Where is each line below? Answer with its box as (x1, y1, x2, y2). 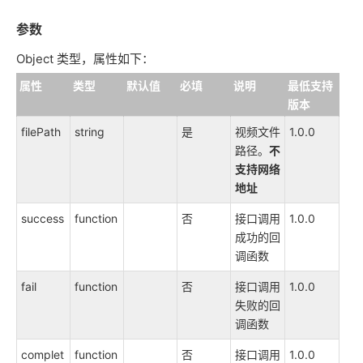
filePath (21, 125, 61, 139)
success (21, 211, 64, 226)
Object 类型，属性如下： (16, 51, 154, 67)
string (75, 125, 105, 139)
